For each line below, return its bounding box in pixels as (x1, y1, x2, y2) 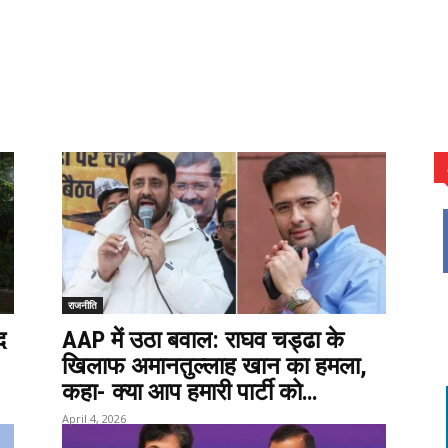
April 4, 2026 (62, 410, 126, 426)
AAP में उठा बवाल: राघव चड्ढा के (62, 325, 344, 354)
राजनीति (68, 297, 97, 312)
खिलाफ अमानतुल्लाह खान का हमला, (62, 351, 367, 380)
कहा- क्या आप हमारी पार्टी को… (62, 377, 317, 406)
